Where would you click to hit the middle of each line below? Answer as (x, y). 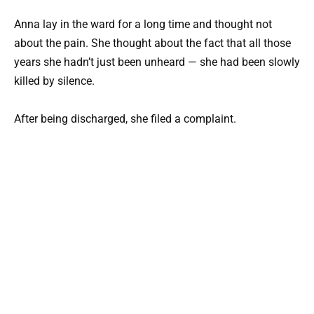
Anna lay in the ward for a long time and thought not (143, 24)
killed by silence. (54, 81)
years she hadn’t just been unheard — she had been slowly (157, 62)
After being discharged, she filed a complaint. (125, 118)
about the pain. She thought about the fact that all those (152, 43)
